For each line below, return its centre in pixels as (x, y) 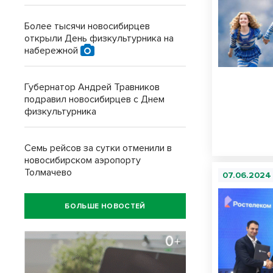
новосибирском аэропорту (83, 160)
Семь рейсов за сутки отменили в (98, 148)
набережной (52, 51)
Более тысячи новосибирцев (87, 26)
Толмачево (48, 172)
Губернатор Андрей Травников (92, 87)
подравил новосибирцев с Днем (94, 99)
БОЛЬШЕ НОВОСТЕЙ (105, 206)
